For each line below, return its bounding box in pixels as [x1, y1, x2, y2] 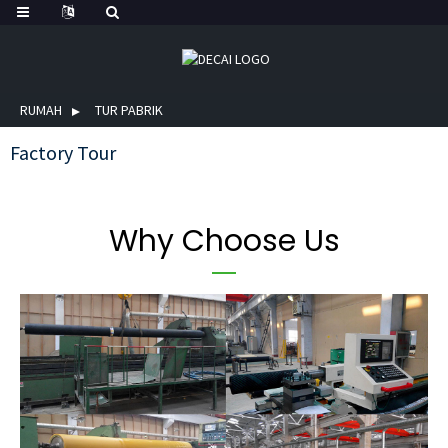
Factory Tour [10, 140, 116, 165]
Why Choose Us [108, 220, 340, 262]
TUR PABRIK [95, 101, 163, 119]
